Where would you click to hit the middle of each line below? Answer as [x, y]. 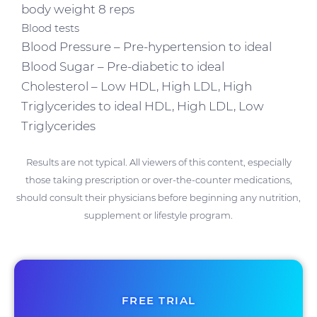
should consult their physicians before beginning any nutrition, [158, 197]
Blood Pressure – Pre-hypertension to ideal [146, 46]
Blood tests [50, 28]
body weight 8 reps [78, 9]
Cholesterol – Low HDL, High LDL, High [137, 86]
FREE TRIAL [158, 300]
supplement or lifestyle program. [158, 215]
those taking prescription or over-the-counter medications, [158, 179]
